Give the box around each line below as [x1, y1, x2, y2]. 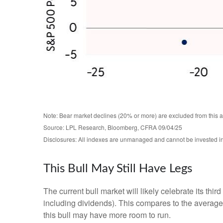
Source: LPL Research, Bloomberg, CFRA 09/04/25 [43, 123, 182, 132]
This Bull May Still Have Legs [43, 163, 192, 175]
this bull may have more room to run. [43, 209, 171, 221]
